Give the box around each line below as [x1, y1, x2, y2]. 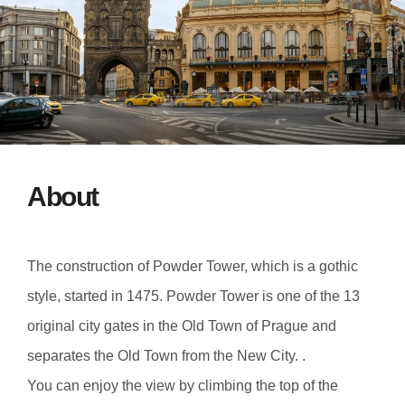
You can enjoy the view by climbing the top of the [27, 377, 338, 393]
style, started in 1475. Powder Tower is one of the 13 [27, 287, 360, 304]
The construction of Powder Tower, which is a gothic [27, 258, 358, 274]
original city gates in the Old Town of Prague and [27, 317, 336, 334]
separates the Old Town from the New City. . [27, 347, 306, 363]
